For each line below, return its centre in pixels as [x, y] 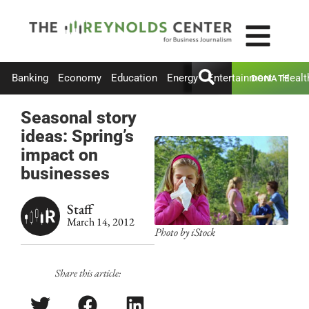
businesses [65, 173]
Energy [182, 78]
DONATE [270, 78]
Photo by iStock [185, 232]
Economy [80, 78]
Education [134, 78]
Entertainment [240, 78]
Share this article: [88, 272]
